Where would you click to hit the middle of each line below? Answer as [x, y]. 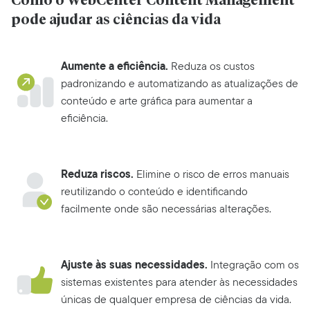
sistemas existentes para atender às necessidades [179, 282]
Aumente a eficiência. [115, 66]
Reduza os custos [211, 66]
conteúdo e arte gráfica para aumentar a [157, 101]
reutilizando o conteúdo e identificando [154, 192]
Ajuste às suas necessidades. [134, 265]
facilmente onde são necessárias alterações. [166, 209]
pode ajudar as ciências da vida [116, 20]
